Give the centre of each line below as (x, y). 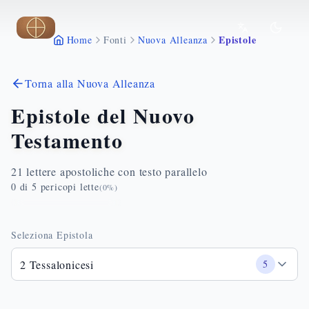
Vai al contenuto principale (82, 27)
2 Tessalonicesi (57, 264)
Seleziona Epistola (52, 235)
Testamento (67, 140)
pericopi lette (68, 187)
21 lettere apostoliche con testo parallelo (109, 171)
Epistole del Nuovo (103, 115)
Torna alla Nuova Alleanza (90, 83)
